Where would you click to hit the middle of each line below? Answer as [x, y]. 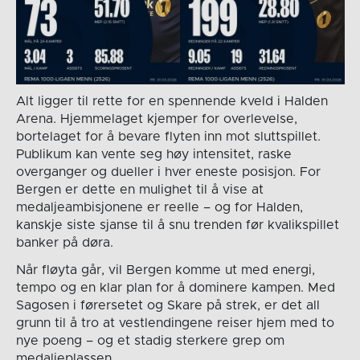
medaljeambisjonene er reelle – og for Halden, [159, 208]
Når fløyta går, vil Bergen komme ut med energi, [165, 270]
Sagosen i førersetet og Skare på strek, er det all [168, 306]
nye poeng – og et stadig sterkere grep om [150, 341]
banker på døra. [64, 243]
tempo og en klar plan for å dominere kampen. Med [175, 288]
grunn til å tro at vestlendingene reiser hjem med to [175, 323]
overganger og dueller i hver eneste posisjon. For [168, 172]
